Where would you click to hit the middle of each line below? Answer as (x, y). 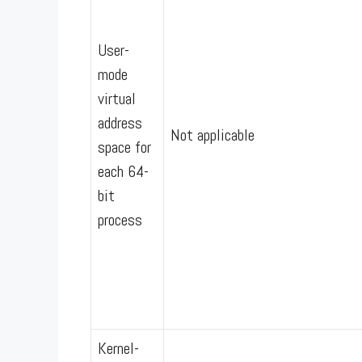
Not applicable (213, 135)
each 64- (123, 171)
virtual (117, 98)
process (120, 219)
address (120, 122)
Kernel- (118, 348)
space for (124, 147)
